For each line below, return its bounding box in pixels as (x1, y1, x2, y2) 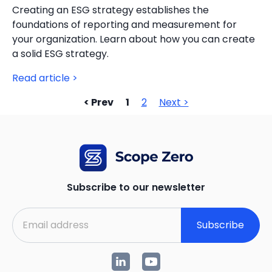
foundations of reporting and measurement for (12, 18, 237, 32)
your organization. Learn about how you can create (12, 32, 255, 46)
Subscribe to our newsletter (67, 180, 205, 194)
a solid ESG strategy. (12, 47, 109, 61)
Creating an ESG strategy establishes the (12, 3, 209, 17)
